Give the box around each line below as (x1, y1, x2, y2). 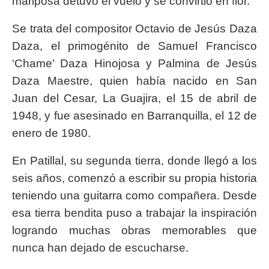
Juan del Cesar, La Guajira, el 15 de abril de (12, 92, 257, 105)
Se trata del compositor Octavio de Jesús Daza (12, 22, 257, 35)
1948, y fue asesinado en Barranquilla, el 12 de (12, 109, 257, 122)
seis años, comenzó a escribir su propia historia (12, 172, 257, 185)
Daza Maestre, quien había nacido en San (12, 74, 257, 88)
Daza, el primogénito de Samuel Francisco (12, 40, 257, 53)
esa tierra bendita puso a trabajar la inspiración (12, 207, 257, 220)
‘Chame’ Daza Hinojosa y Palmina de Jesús (12, 57, 257, 70)
